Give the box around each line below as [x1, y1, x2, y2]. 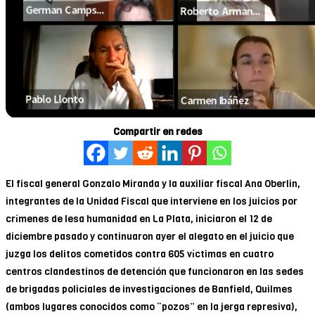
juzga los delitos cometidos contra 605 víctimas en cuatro [6, 247, 274, 261]
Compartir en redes [112, 124, 202, 139]
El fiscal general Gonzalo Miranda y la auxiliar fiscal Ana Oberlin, [6, 176, 300, 191]
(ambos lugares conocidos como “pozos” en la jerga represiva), [6, 300, 297, 314]
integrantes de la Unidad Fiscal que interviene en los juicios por [6, 194, 297, 208]
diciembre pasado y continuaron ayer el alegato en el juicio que [6, 229, 294, 243]
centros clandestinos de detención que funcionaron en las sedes [6, 264, 304, 278]
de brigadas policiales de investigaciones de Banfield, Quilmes [6, 282, 292, 296]
